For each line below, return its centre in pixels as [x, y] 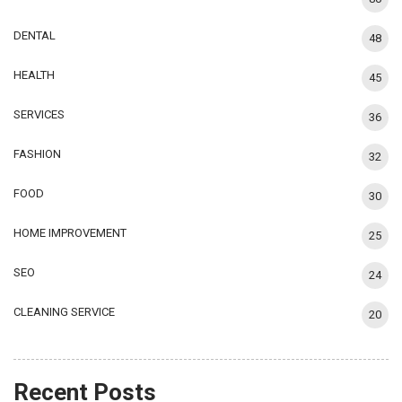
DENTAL [35, 35]
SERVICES [39, 114]
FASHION [37, 153]
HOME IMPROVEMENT [70, 232]
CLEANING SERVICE [64, 311]
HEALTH [34, 74]
